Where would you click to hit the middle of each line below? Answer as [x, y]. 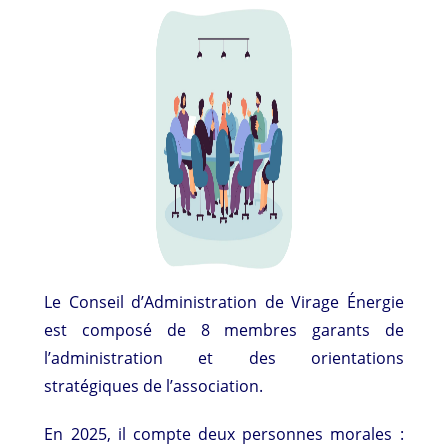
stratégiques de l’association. [156, 386]
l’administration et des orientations [224, 358]
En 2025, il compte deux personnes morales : [224, 434]
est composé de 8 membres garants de [224, 330]
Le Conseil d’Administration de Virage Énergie [224, 302]
